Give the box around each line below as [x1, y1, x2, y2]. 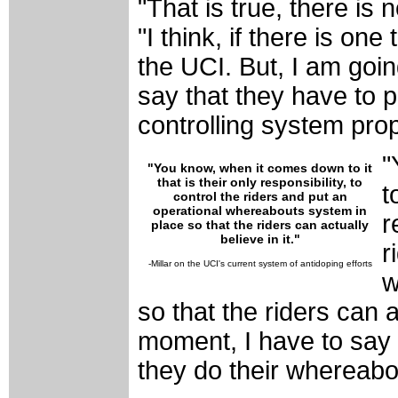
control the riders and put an [172, 189, 347, 204]
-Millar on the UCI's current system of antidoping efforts [147, 259, 372, 269]
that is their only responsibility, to [157, 175, 362, 190]
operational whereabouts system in [153, 203, 367, 219]
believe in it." [219, 232, 300, 247]
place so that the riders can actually [151, 218, 369, 233]
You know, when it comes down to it [154, 161, 372, 176]
